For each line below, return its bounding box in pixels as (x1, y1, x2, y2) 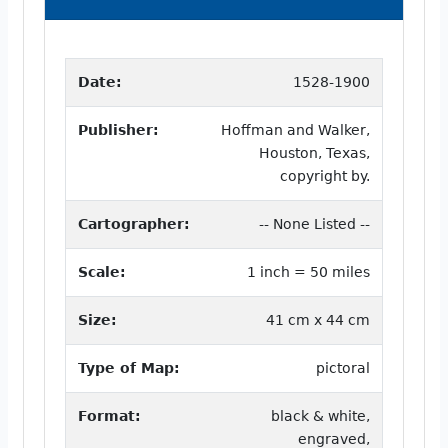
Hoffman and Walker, (221, 121, 370, 138)
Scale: (78, 263, 126, 280)
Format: (78, 407, 141, 424)
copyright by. (280, 167, 370, 184)
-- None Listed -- (259, 215, 370, 232)
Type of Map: (78, 359, 180, 376)
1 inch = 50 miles (247, 263, 370, 280)
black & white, (271, 407, 370, 424)
